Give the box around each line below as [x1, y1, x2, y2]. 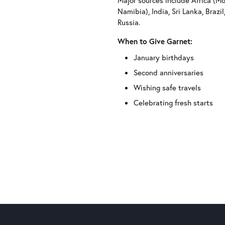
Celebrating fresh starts [134, 97, 213, 107]
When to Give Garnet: [118, 36, 192, 46]
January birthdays [134, 52, 194, 62]
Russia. [118, 17, 141, 27]
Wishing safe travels [134, 82, 201, 92]
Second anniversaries [134, 67, 203, 77]
